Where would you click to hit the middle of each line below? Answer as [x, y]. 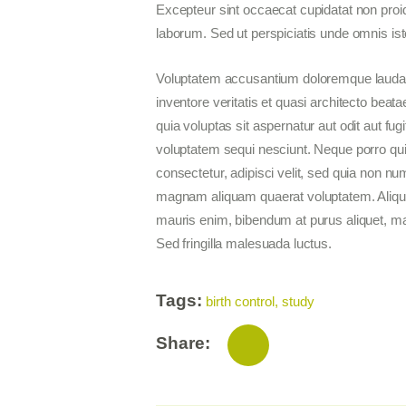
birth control [240, 302]
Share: [183, 343]
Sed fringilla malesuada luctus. [244, 244]
